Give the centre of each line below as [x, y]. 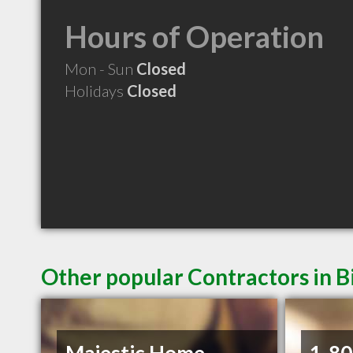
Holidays [96, 91]
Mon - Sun [100, 69]
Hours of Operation [194, 36]
